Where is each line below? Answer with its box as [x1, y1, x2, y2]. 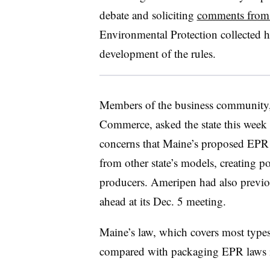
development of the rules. [99, 45, 219, 61]
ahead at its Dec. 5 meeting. [99, 193, 226, 209]
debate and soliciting [99, 7, 197, 22]
